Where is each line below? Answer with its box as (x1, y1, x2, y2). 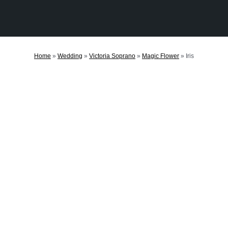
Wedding (58, 52, 82, 60)
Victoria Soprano (89, 52, 135, 60)
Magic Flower (142, 52, 179, 60)
